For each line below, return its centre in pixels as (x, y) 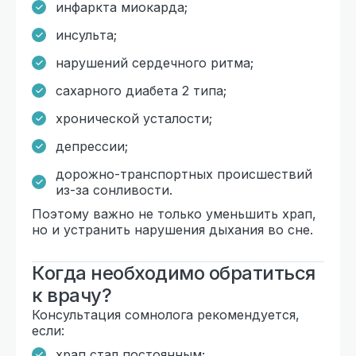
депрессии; (92, 146)
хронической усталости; (134, 118)
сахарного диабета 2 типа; (141, 90)
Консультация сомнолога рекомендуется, (166, 314)
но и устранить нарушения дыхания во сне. (172, 229)
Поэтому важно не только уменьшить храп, (174, 213)
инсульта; (86, 35)
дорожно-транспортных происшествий (184, 174)
